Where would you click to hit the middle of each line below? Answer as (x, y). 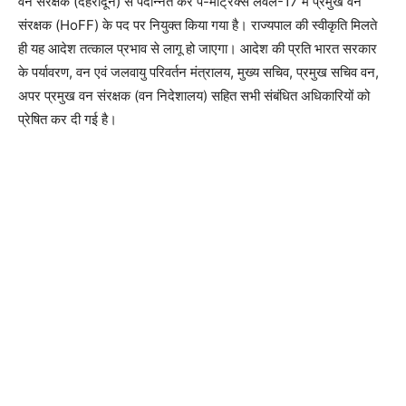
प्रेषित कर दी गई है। (68, 119)
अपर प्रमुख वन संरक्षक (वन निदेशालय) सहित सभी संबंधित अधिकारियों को (194, 95)
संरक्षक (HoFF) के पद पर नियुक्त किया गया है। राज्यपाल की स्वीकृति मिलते (198, 24)
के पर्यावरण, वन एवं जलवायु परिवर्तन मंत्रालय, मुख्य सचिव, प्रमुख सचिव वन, (198, 72)
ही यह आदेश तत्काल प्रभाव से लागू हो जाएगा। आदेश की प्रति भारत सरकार (198, 48)
